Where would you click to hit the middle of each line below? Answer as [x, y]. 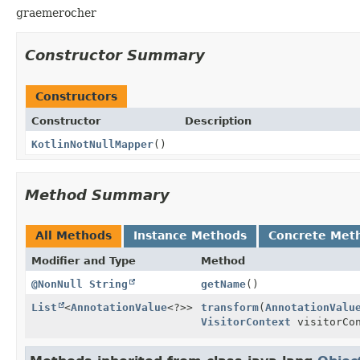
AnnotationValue [119, 307]
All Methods [74, 235]
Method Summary [97, 194]
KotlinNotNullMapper [92, 144]
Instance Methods [190, 235]
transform [230, 307]
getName [223, 284]
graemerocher [56, 12]
